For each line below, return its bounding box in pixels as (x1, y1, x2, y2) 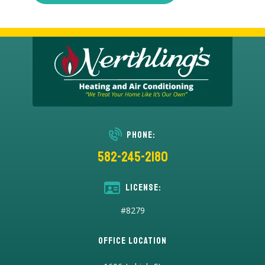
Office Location (98, 235, 167, 247)
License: (125, 182, 161, 194)
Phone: (127, 129, 156, 141)
